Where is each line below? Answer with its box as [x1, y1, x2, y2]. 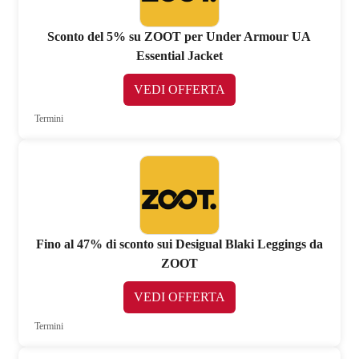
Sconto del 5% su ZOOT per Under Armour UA [47, 29, 312, 43]
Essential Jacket [135, 48, 223, 63]
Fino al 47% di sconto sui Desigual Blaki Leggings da [35, 236, 323, 251]
